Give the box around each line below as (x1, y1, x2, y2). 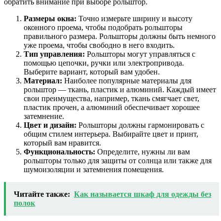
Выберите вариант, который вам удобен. (24, 67, 160, 76)
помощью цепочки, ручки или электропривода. (24, 58, 184, 67)
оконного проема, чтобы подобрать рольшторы (24, 23, 183, 32)
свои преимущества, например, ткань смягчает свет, (24, 94, 199, 103)
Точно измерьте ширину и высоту (76, 14, 192, 23)
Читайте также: (14, 189, 70, 198)
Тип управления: (24, 49, 85, 58)
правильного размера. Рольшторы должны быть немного (24, 32, 216, 40)
